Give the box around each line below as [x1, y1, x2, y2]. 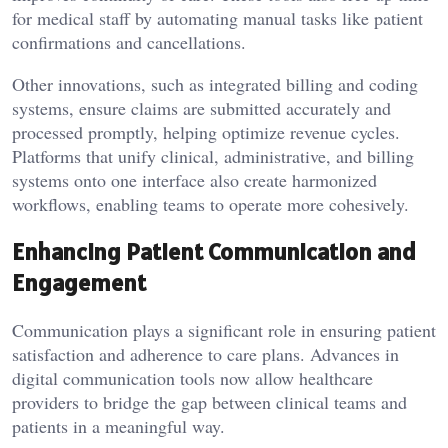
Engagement [12, 267, 146, 299]
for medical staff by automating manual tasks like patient [12, 6, 423, 31]
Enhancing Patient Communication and [12, 236, 416, 268]
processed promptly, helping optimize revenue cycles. [12, 120, 400, 145]
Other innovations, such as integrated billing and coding [12, 72, 418, 97]
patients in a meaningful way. [12, 414, 225, 439]
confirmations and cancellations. [12, 30, 246, 55]
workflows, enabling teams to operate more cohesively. [12, 192, 409, 217]
